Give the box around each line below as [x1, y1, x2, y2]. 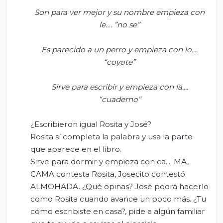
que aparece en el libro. [30, 144, 121, 154]
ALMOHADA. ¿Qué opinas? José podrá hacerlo [30, 181, 209, 191]
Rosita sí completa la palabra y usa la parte [30, 131, 193, 141]
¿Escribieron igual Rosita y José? [30, 119, 151, 129]
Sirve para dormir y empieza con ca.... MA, [30, 156, 189, 166]
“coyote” [104, 57, 135, 67]
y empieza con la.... [118, 82, 188, 92]
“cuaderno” [98, 94, 141, 104]
